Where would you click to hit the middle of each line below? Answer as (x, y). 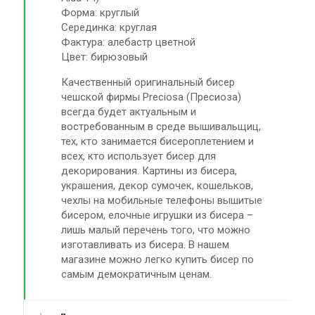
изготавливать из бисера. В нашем (146, 245)
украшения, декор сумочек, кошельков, (157, 186)
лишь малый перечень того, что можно (156, 230)
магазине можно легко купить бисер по (158, 259)
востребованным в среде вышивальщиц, (161, 127)
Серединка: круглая (109, 27)
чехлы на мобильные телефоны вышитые (162, 200)
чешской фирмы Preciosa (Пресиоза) (152, 97)
